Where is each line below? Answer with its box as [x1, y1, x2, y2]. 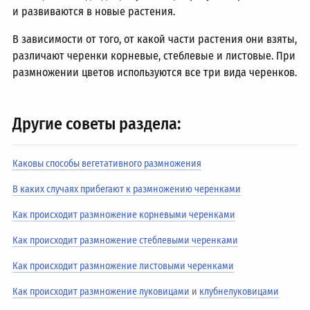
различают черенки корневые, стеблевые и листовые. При [12, 49, 296, 62]
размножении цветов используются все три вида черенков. [12, 66, 298, 79]
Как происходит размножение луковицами [12, 286, 190, 298]
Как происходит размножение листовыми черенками [12, 260, 235, 272]
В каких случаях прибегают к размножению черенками [12, 183, 241, 195]
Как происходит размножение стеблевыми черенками [12, 235, 239, 246]
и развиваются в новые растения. [12, 5, 176, 18]
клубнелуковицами [199, 286, 280, 298]
